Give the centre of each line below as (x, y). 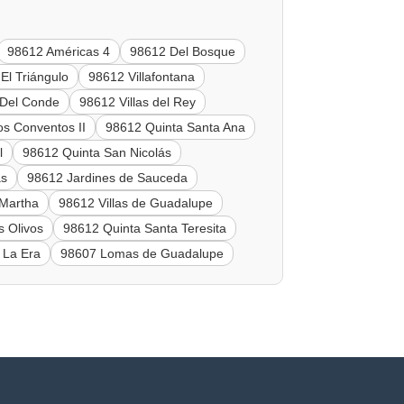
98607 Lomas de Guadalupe (142, 253)
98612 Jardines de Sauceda (108, 177)
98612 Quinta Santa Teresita (145, 228)
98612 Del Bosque (183, 51)
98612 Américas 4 (59, 51)
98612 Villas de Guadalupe (136, 202)
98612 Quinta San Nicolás (97, 152)
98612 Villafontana (142, 76)
